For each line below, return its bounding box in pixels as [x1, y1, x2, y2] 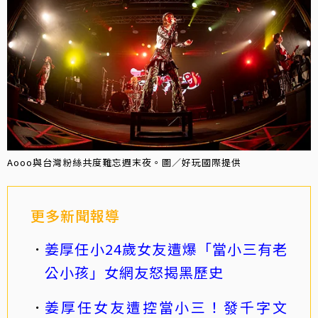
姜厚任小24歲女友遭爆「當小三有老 [45, 238, 287, 259]
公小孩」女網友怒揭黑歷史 [45, 261, 224, 283]
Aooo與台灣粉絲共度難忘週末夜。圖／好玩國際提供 [7, 155, 241, 169]
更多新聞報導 [31, 204, 120, 226]
